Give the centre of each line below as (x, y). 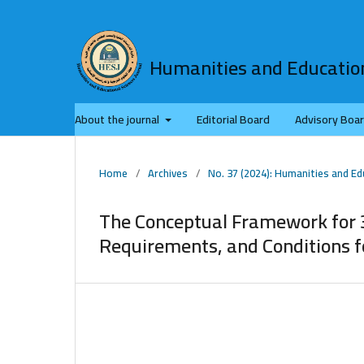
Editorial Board (233, 119)
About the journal (118, 119)
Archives (168, 173)
